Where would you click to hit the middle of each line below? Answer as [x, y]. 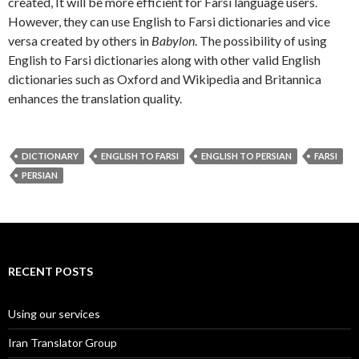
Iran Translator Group [63, 343]
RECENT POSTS [50, 271]
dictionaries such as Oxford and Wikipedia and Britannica [165, 79]
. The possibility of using [261, 40]
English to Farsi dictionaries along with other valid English [164, 60]
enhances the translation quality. [95, 98]
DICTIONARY [50, 156]
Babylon [173, 40]
